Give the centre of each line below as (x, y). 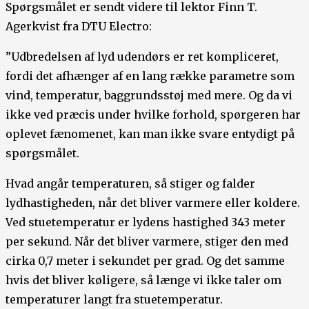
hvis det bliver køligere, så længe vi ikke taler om (143, 280)
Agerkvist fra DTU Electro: (79, 26)
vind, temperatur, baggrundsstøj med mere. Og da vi (149, 95)
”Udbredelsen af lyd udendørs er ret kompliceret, (142, 56)
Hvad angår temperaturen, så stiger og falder (130, 183)
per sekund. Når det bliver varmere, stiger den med (147, 241)
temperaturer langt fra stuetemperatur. (114, 299)
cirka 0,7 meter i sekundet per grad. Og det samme (145, 260)
